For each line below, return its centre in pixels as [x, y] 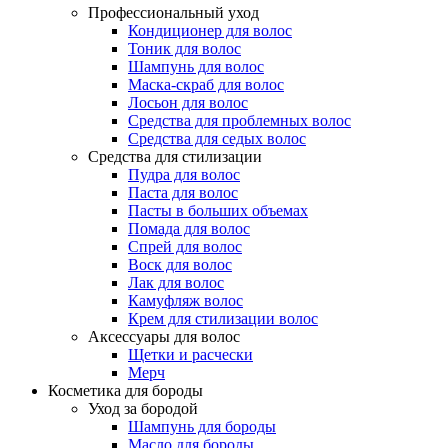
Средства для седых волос [217, 138]
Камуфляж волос [185, 300]
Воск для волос [180, 264]
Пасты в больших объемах [218, 210]
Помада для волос [189, 228]
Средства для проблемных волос [239, 120]
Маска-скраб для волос [206, 84]
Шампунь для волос [196, 66]
